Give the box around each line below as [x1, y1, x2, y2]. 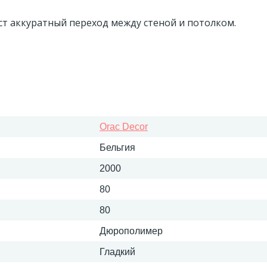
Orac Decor [100, 122, 148, 132]
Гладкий [100, 247, 135, 257]
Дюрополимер [100, 226, 163, 236]
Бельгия [100, 142, 135, 153]
